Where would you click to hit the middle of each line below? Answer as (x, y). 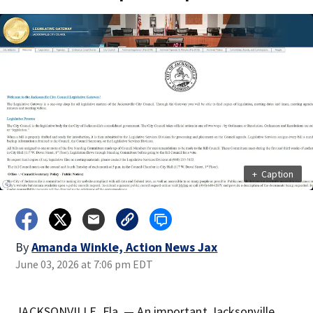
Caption (277, 174)
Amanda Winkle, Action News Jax (125, 247)
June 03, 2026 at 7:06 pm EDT (85, 264)
